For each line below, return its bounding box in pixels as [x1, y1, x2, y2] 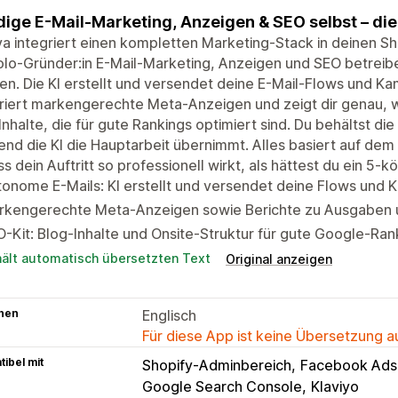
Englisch [142, 306, 196, 324]
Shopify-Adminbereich [142, 355, 291, 374]
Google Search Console [142, 377, 302, 395]
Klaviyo [311, 377, 359, 395]
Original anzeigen [226, 251, 332, 267]
